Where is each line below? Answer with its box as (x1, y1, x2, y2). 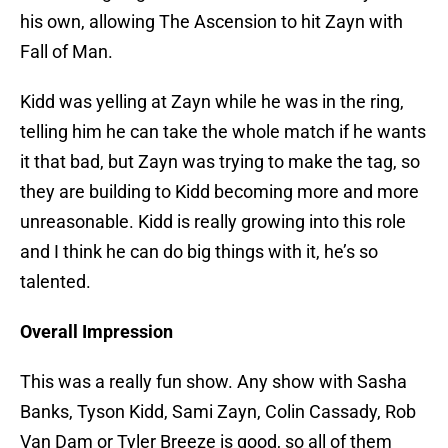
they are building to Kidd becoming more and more (20, 181, 419, 203)
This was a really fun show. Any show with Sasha (20, 371, 407, 393)
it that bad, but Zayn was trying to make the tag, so (20, 151, 420, 173)
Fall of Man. (20, 41, 113, 63)
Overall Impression (20, 321, 173, 343)
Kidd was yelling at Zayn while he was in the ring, (20, 91, 404, 113)
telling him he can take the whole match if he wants (20, 121, 426, 143)
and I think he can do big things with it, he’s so (20, 241, 378, 263)
